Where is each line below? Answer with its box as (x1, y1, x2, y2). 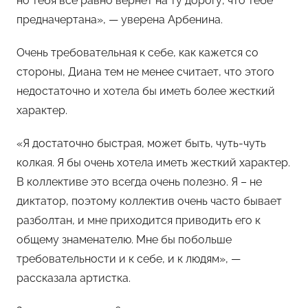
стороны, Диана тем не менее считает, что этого (16, 65, 274, 78)
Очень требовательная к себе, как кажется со (16, 45, 258, 59)
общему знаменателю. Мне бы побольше (16, 232, 232, 246)
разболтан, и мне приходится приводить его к (16, 213, 261, 227)
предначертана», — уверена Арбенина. (16, 12, 223, 26)
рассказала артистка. (16, 271, 131, 285)
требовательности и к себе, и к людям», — (16, 252, 241, 265)
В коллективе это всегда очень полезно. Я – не (16, 175, 262, 188)
